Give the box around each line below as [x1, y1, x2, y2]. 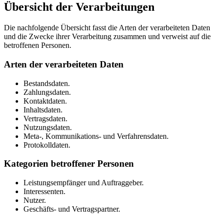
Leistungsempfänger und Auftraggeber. [23, 178, 144, 187]
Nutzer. [23, 196, 46, 205]
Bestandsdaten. [23, 79, 70, 88]
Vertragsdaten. [23, 114, 67, 123]
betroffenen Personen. [4, 41, 71, 50]
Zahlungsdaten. [23, 88, 71, 96]
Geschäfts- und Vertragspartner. [23, 205, 120, 214]
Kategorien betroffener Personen [4, 158, 134, 169]
